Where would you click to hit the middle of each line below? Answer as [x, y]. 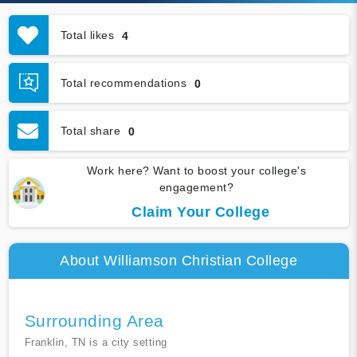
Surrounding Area [94, 321]
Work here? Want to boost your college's [196, 171]
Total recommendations [123, 82]
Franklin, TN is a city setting [96, 343]
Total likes [87, 35]
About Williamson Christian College [178, 261]
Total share [90, 130]
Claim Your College [200, 212]
